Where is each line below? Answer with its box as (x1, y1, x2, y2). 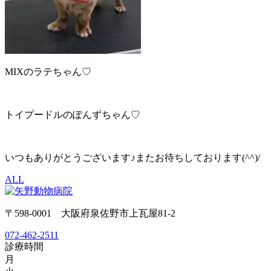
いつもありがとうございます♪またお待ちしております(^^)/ (5, 152, 260, 163)
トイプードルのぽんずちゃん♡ (5, 109, 140, 120)
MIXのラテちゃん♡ (5, 66, 91, 77)
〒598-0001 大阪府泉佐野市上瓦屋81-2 (5, 207, 175, 218)
